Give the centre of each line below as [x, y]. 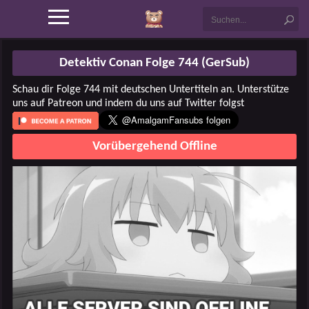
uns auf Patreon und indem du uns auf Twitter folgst [128, 103]
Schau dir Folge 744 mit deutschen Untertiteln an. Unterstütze [151, 90]
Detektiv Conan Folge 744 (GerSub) [154, 63]
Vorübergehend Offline [154, 147]
